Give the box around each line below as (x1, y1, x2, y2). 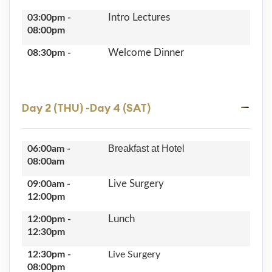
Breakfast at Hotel (107, 143, 185, 154)
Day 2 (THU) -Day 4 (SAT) (22, 100, 151, 115)
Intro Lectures (107, 12, 170, 22)
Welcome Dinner (107, 47, 184, 58)
